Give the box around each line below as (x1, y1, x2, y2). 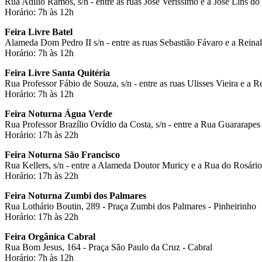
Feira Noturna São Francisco (5, 149, 120, 160)
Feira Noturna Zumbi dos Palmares (5, 190, 146, 201)
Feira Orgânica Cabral (5, 231, 95, 242)
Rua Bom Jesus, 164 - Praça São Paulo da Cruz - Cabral (5, 242, 212, 252)
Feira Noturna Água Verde (5, 108, 112, 119)
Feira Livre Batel (5, 26, 73, 37)
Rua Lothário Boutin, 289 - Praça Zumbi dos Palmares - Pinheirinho (5, 201, 256, 211)
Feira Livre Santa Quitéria (5, 67, 110, 78)
